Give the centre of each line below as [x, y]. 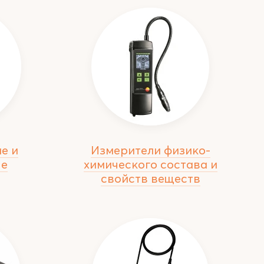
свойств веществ [150, 178]
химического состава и [150, 164]
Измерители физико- [150, 150]
